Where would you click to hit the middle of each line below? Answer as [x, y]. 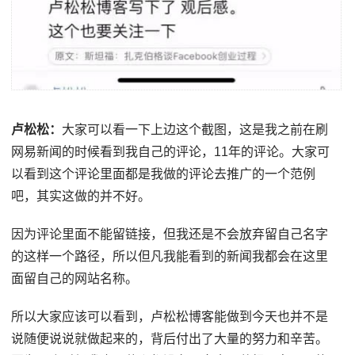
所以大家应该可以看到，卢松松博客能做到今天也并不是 [170, 316]
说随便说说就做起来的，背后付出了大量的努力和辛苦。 [170, 338]
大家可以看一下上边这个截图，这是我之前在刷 [195, 129]
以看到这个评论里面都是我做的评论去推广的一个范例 [164, 174]
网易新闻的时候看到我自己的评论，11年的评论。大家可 [171, 151]
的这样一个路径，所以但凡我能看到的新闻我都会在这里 [170, 256]
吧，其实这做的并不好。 [81, 196]
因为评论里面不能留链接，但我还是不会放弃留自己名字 [170, 234]
